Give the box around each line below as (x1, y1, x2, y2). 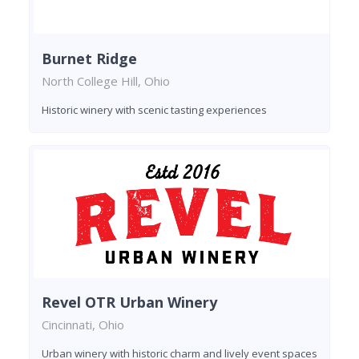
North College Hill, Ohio (42, 72, 170, 89)
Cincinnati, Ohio (42, 317, 124, 333)
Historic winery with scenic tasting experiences (42, 102, 267, 117)
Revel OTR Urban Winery (42, 292, 217, 313)
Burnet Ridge (42, 48, 137, 68)
